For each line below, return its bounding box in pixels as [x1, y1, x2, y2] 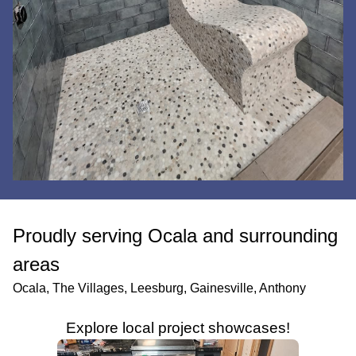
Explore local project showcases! [66, 319, 290, 336]
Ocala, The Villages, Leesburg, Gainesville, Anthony [13, 281, 306, 295]
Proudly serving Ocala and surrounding [13, 224, 338, 246]
